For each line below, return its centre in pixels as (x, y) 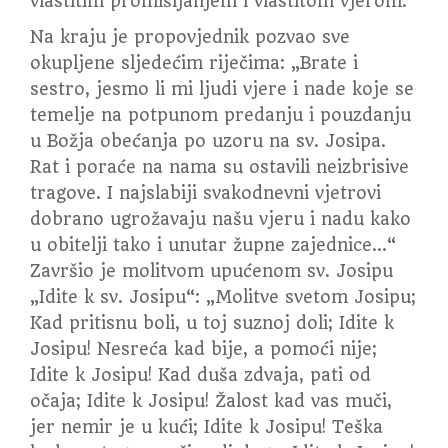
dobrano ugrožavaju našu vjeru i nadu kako (220, 219)
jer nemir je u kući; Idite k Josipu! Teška (206, 427)
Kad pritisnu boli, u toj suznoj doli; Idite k (212, 323)
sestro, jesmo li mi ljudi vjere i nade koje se (222, 89)
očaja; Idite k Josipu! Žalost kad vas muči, (211, 401)
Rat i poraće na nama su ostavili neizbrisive (219, 167)
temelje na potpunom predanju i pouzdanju (220, 115)
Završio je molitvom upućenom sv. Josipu (211, 271)
